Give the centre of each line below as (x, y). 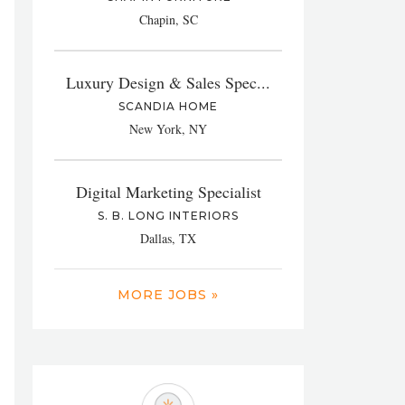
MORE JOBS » (168, 295)
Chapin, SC (168, 19)
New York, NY (168, 129)
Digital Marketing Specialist (168, 192)
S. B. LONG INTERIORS (168, 216)
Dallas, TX (168, 238)
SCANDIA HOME (168, 106)
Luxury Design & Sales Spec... (168, 82)
